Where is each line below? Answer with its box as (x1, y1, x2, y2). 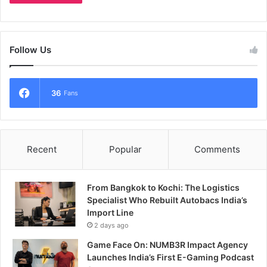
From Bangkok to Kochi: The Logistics (87, 182, 240, 193)
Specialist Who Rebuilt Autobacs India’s (87, 195, 247, 206)
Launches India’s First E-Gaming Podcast (87, 252, 254, 263)
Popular (108, 144, 142, 156)
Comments (194, 144, 241, 156)
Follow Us (10, 44, 51, 56)
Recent (26, 144, 57, 156)
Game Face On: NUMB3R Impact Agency (87, 240, 248, 250)
